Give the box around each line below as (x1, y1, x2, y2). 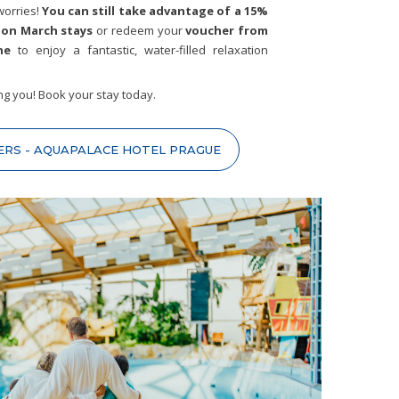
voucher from (185, 21, 269, 38)
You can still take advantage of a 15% (41, 2, 269, 19)
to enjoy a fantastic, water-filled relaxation (11, 41, 268, 58)
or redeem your (93, 21, 186, 38)
